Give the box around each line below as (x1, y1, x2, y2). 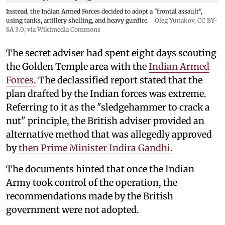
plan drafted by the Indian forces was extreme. (6, 87, 206, 99)
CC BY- (197, 16, 217, 24)
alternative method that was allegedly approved (6, 128, 212, 140)
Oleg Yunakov (155, 16, 194, 24)
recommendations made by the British (6, 190, 173, 202)
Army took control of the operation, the (6, 176, 177, 188)
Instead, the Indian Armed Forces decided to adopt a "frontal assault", (6, 7, 202, 15)
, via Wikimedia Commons (24, 25, 100, 33)
